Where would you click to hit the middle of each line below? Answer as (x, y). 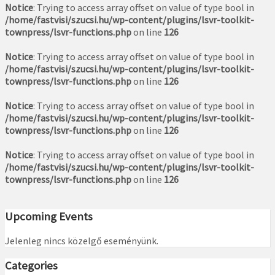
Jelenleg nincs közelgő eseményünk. (82, 241)
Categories (31, 266)
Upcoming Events (49, 216)
